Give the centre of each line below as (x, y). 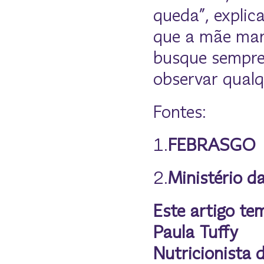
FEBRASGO (212, 145)
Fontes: (180, 112)
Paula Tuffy (196, 232)
